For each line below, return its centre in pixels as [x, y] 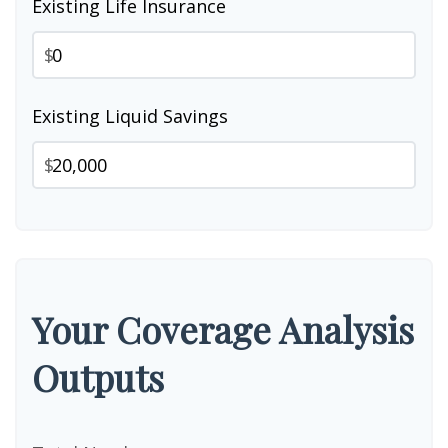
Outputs [98, 377]
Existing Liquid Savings [130, 116]
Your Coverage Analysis [223, 329]
